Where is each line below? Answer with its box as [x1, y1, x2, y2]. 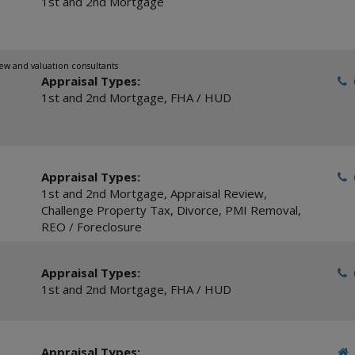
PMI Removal [224, 202, 298, 218]
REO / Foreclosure [40, 219, 142, 235]
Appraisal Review [170, 185, 264, 201]
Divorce [176, 202, 219, 218]
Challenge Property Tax [40, 202, 170, 218]
